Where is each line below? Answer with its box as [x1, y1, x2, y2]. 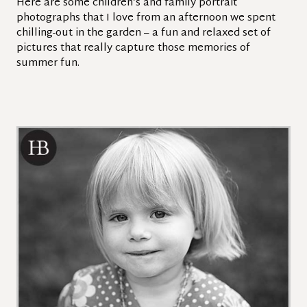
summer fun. [16, 54, 79, 73]
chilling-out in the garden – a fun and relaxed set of [16, 24, 271, 42]
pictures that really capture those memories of [16, 39, 250, 58]
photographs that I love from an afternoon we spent [16, 9, 275, 27]
